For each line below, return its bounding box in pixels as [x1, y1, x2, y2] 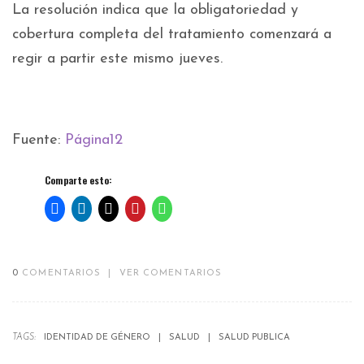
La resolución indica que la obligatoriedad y [12, 2, 298, 19]
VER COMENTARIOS [119, 269, 223, 279]
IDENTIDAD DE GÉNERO [44, 333, 150, 343]
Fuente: [12, 132, 65, 149]
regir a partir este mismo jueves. [12, 51, 223, 67]
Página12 [65, 132, 123, 149]
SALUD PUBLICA [219, 333, 290, 343]
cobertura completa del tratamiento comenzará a [12, 27, 331, 43]
